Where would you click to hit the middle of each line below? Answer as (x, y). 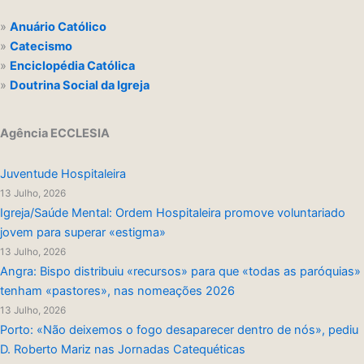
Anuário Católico (58, 26)
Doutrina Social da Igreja (80, 85)
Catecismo (42, 46)
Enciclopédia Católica (72, 65)
